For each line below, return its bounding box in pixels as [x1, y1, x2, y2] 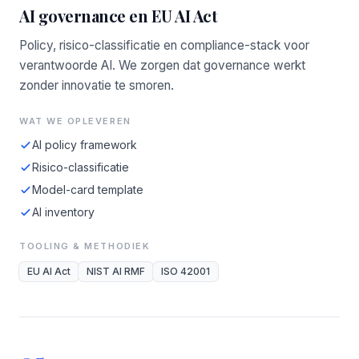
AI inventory [32, 205, 95, 219]
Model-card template [32, 183, 143, 196]
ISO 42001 [161, 265, 210, 277]
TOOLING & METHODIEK [19, 240, 151, 252]
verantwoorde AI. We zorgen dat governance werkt [19, 58, 305, 73]
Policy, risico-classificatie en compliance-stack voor [19, 38, 309, 53]
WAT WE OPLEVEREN [19, 115, 131, 127]
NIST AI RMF [87, 265, 145, 277]
